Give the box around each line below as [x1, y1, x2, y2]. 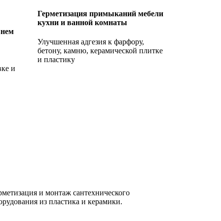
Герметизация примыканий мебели [37, 9, 163, 18]
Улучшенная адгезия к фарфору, [37, 37, 144, 46]
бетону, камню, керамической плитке [37, 46, 163, 55]
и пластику [37, 55, 75, 64]
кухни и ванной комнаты [37, 18, 127, 27]
